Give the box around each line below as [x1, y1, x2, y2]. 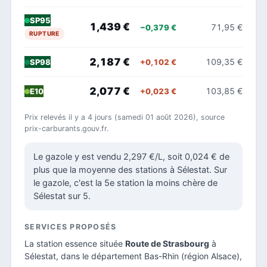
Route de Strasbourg [125, 238, 209, 249]
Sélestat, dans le [24, 250, 91, 261]
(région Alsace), [179, 250, 242, 261]
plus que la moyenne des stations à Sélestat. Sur [33, 164, 227, 175]
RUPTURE [29, 30, 60, 38]
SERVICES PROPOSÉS [24, 222, 117, 231]
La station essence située [24, 238, 125, 249]
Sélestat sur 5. [33, 190, 91, 201]
